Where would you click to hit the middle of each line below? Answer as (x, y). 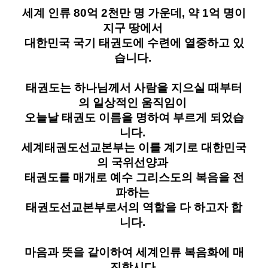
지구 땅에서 (134, 28)
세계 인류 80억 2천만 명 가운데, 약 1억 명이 (134, 13)
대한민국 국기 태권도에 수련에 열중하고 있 (134, 42)
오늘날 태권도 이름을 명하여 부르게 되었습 (134, 117)
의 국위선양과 (134, 162)
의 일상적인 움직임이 (134, 102)
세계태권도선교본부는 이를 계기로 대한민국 (134, 147)
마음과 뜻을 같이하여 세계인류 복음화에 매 (134, 252)
